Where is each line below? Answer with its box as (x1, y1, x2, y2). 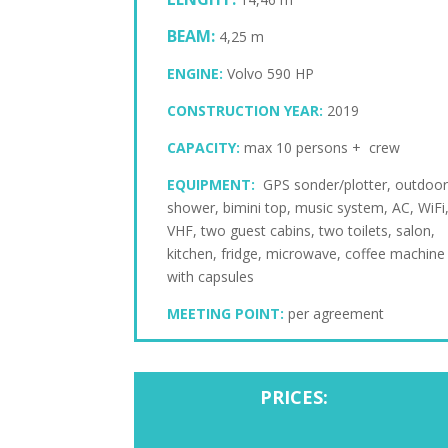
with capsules (167, 267, 255, 287)
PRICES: (259, 384, 328, 409)
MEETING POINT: (167, 304, 285, 324)
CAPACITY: (167, 138, 245, 158)
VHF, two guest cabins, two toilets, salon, (167, 221, 436, 241)
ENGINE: (167, 64, 224, 84)
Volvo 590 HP (227, 64, 315, 84)
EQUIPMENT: (167, 175, 256, 195)
